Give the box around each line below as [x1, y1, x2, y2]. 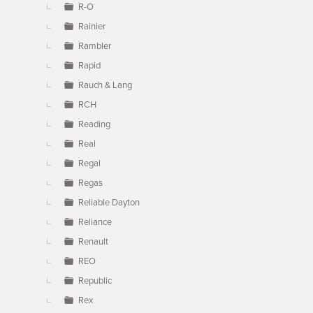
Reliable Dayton [78, 197, 140, 208]
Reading [78, 119, 110, 130]
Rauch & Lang [78, 80, 132, 91]
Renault [78, 236, 108, 247]
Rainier [78, 21, 105, 32]
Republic [78, 275, 112, 286]
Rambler [78, 41, 111, 52]
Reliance [78, 217, 112, 228]
